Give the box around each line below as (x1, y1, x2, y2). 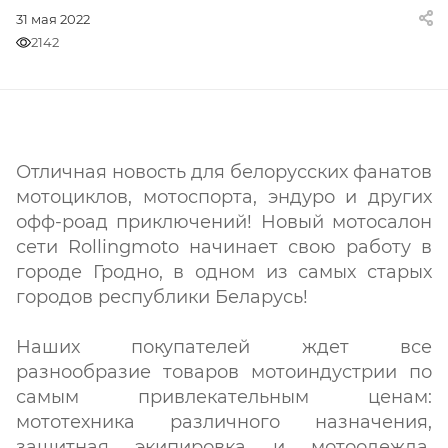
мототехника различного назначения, (16, 411, 432, 433)
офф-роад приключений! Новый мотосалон (16, 211, 432, 233)
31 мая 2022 (16, 11, 90, 27)
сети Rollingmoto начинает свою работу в (16, 236, 432, 258)
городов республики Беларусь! (16, 286, 308, 308)
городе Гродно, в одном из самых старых (16, 261, 432, 283)
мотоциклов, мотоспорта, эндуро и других (16, 186, 432, 208)
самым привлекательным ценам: (16, 386, 432, 408)
